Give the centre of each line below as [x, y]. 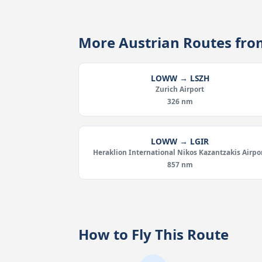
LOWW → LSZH [180, 78]
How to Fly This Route [153, 234]
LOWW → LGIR [180, 141]
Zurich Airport [180, 89]
